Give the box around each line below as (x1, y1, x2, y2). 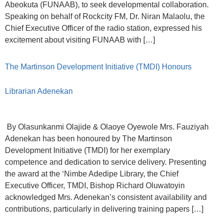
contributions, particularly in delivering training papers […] (5, 205, 203, 214)
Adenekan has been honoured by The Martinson (5, 134, 172, 143)
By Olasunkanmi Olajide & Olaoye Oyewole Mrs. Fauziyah (5, 123, 209, 131)
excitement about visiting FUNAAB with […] (5, 35, 155, 44)
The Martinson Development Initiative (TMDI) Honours (5, 63, 192, 71)
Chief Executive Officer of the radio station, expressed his (5, 23, 202, 32)
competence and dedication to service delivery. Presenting (5, 158, 206, 167)
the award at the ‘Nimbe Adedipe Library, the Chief (5, 170, 178, 178)
